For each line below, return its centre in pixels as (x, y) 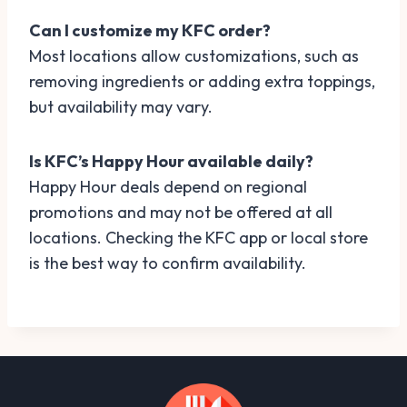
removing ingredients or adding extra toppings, (202, 81)
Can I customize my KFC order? (150, 30)
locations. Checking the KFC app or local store (199, 237)
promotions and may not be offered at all (181, 212)
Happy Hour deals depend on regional (168, 186)
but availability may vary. (121, 106)
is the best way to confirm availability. (168, 263)
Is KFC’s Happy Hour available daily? (171, 161)
